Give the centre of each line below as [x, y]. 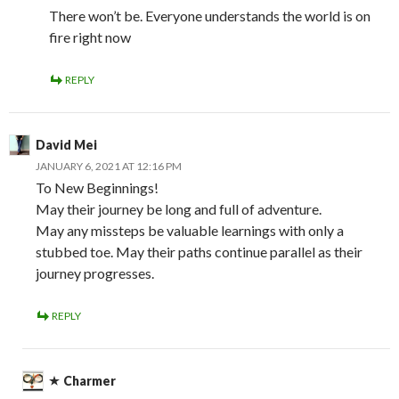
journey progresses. [95, 273]
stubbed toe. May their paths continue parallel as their [199, 252]
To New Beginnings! [97, 187]
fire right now [90, 37]
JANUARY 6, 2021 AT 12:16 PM [109, 166]
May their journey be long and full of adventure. [179, 209]
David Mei [66, 145]
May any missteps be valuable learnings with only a [190, 230]
